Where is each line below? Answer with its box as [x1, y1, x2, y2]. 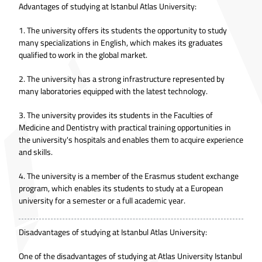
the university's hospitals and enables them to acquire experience [19, 132, 243, 147]
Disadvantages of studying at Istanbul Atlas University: [19, 224, 207, 240]
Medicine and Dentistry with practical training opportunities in [19, 119, 231, 135]
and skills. [19, 144, 53, 160]
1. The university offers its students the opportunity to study [19, 22, 227, 38]
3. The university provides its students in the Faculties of [19, 107, 213, 123]
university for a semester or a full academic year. [19, 192, 185, 208]
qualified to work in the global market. [19, 47, 147, 63]
